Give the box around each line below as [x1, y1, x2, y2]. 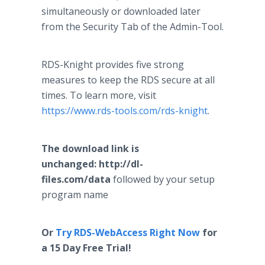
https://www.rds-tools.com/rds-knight [41, 104, 208, 117]
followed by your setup [111, 173, 215, 186]
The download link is [41, 142, 139, 155]
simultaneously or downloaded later [41, 5, 201, 18]
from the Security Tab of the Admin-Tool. [41, 20, 224, 33]
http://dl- [99, 157, 143, 170]
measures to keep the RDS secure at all [41, 73, 215, 86]
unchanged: [41, 157, 96, 170]
